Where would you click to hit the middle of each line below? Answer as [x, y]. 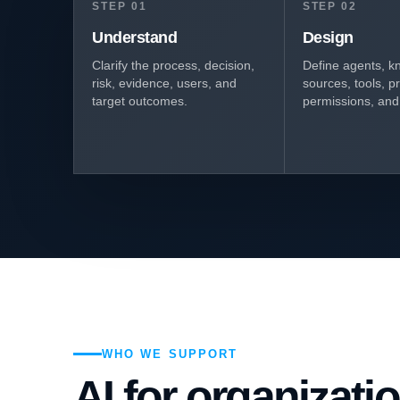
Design [328, 37]
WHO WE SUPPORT [170, 354]
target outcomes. [140, 101]
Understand [135, 37]
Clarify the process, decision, [173, 65]
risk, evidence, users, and [164, 83]
